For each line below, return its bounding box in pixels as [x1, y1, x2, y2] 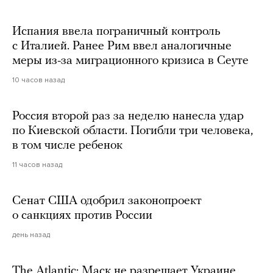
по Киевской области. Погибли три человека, [12, 124, 253, 137]
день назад [12, 230, 50, 239]
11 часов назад [12, 160, 62, 169]
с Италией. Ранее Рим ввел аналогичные [12, 40, 232, 52]
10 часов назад [12, 75, 65, 84]
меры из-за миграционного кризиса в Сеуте [12, 54, 249, 67]
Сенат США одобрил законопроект [12, 194, 202, 207]
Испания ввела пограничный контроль [12, 25, 221, 38]
